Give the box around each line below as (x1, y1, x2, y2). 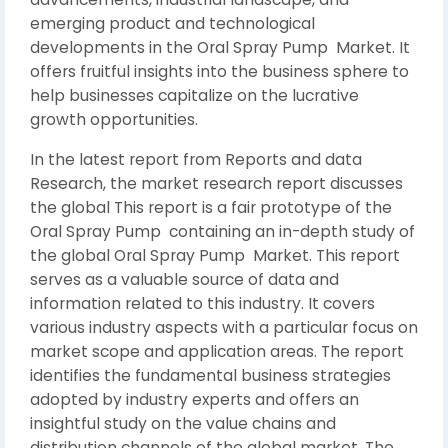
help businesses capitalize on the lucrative (30, 85, 359, 106)
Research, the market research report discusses (30, 173, 403, 194)
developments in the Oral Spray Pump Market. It (30, 37, 410, 58)
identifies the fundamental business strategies (30, 365, 391, 386)
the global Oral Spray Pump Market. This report (30, 245, 400, 266)
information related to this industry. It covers (30, 293, 375, 314)
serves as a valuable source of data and (30, 269, 339, 290)
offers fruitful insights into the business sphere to (30, 61, 409, 82)
